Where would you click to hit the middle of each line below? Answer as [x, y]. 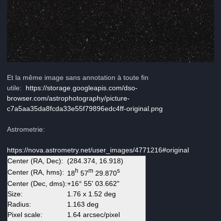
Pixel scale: [25, 215]
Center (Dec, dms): [37, 184]
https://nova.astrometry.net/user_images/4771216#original [98, 150]
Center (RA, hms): [36, 172]
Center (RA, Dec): [35, 161]
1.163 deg [83, 204]
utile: [16, 88]
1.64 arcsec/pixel [93, 215]
